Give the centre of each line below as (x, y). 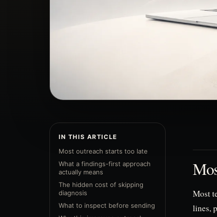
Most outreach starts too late (103, 151)
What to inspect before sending (107, 206)
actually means (81, 172)
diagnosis (73, 193)
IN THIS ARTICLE (88, 137)
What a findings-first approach (105, 164)
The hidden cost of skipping (101, 185)
